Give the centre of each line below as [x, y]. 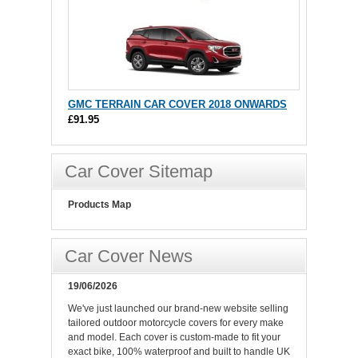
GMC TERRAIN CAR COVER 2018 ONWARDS [177, 105]
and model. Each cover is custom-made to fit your [174, 338]
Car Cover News [129, 257]
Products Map [99, 205]
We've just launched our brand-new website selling [178, 309]
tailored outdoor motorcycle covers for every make [176, 323]
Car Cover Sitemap [139, 172]
